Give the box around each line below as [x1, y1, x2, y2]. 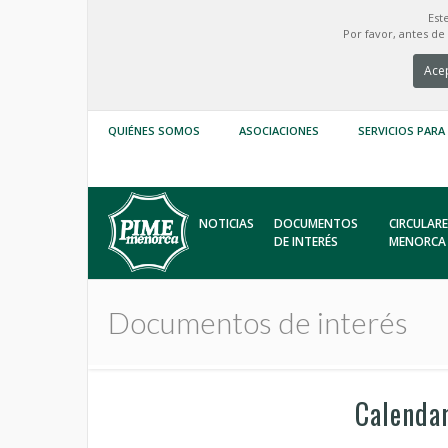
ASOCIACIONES [239, 123, 319, 138]
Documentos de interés [108, 304, 408, 340]
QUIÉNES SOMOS [108, 123, 200, 138]
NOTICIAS [199, 215, 255, 232]
